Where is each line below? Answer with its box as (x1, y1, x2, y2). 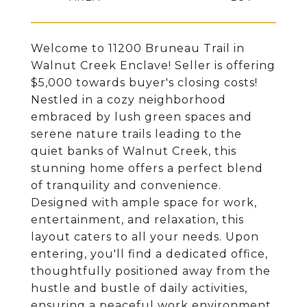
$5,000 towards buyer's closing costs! (31, 76, 258, 89)
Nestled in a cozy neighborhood (31, 93, 226, 106)
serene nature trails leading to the (31, 127, 242, 140)
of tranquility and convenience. (31, 179, 221, 192)
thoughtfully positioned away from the (31, 265, 271, 278)
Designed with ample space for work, (31, 196, 257, 209)
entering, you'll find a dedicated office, (31, 247, 268, 260)
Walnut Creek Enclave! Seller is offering (31, 59, 275, 72)
